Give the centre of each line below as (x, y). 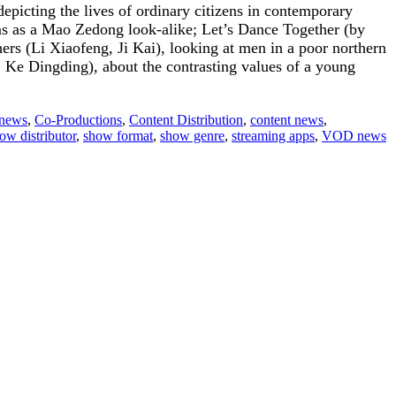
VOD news (354, 135)
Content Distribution (186, 119)
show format (118, 135)
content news (287, 119)
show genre (192, 135)
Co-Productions (78, 119)
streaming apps (273, 135)
